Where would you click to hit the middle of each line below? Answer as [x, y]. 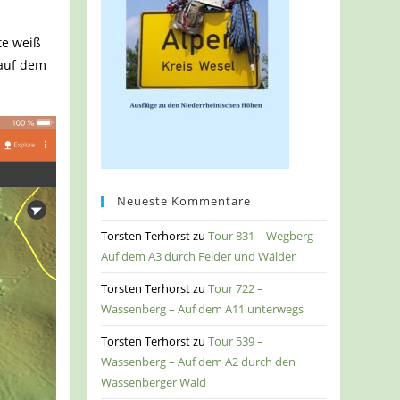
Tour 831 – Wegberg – [266, 236]
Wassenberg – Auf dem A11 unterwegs [203, 309]
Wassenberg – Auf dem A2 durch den [199, 362]
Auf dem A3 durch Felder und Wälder [199, 257]
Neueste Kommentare [184, 201]
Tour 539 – [236, 342]
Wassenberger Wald [154, 383]
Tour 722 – [236, 289]
